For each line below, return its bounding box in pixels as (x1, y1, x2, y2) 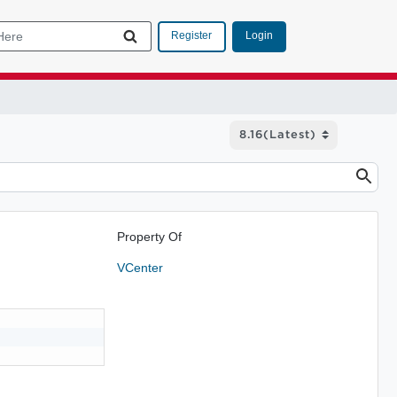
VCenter (116, 260, 163, 275)
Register (171, 29, 212, 42)
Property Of (116, 229, 182, 244)
